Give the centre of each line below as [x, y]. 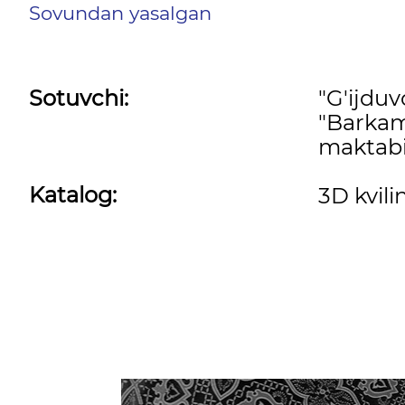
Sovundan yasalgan [120, 13]
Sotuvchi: [79, 98]
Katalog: [73, 195]
